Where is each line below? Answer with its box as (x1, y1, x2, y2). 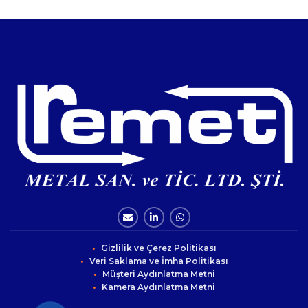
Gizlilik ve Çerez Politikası (100, 242, 217, 253)
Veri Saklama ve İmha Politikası (89, 255, 228, 266)
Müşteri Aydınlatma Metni (102, 268, 215, 279)
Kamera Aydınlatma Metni (102, 281, 215, 292)
